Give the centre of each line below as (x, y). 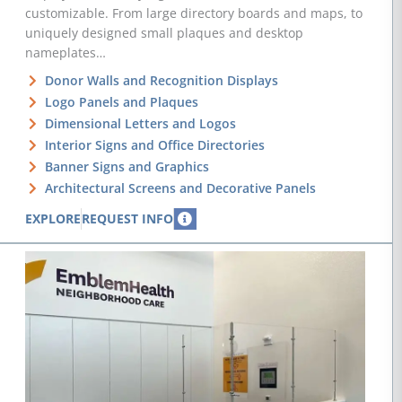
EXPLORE (52, 218)
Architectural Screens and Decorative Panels (181, 188)
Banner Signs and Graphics (127, 166)
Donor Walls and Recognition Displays (162, 80)
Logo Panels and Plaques (122, 101)
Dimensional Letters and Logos (141, 123)
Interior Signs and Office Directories (155, 144)
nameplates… (65, 52)
